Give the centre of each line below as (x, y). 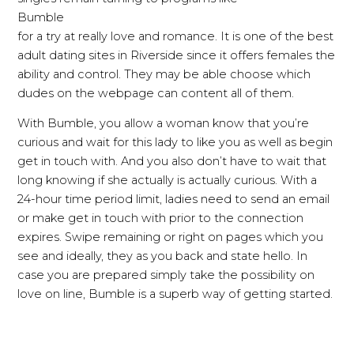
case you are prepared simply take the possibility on (166, 275)
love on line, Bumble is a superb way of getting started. (175, 294)
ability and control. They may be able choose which (164, 74)
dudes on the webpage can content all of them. (156, 93)
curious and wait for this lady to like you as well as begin (175, 143)
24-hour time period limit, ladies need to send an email (174, 200)
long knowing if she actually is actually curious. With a (168, 181)
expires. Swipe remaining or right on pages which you (171, 237)
